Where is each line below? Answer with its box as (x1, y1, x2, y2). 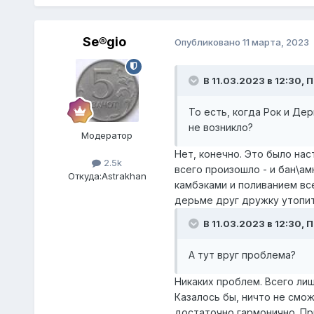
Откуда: (67, 170, 102, 182)
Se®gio (82, 34, 126, 49)
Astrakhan (101, 170, 146, 182)
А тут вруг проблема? (188, 248, 296, 261)
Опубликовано (174, 36, 243, 48)
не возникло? (188, 121, 253, 133)
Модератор (81, 129, 133, 141)
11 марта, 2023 (242, 36, 309, 48)
